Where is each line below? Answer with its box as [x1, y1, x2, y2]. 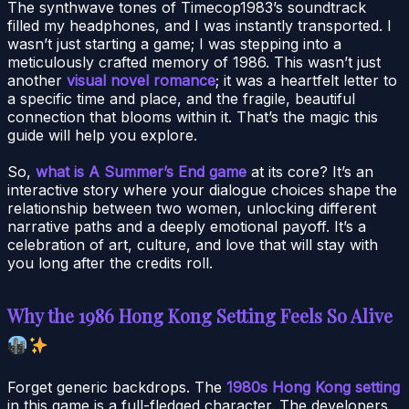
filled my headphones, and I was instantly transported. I [7, 16, 392, 35]
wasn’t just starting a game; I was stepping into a [7, 34, 341, 53]
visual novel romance [67, 70, 215, 89]
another [7, 70, 67, 89]
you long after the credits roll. [7, 253, 213, 272]
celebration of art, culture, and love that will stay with [7, 235, 378, 254]
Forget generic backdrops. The [7, 377, 226, 396]
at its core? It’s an [246, 162, 373, 181]
